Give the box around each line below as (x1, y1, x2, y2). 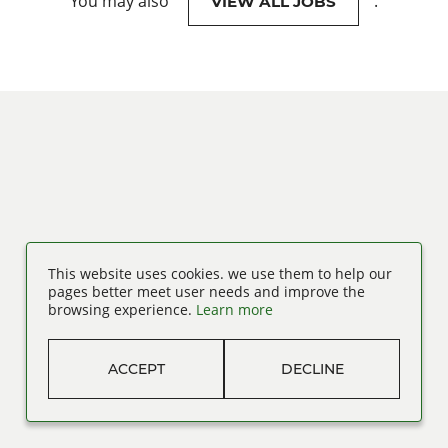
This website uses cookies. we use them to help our (48, 264, 392, 283)
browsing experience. (48, 300, 192, 319)
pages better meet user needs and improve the (48, 282, 365, 301)
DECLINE (280, 360, 344, 378)
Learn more (196, 300, 273, 319)
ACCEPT (107, 360, 165, 378)
